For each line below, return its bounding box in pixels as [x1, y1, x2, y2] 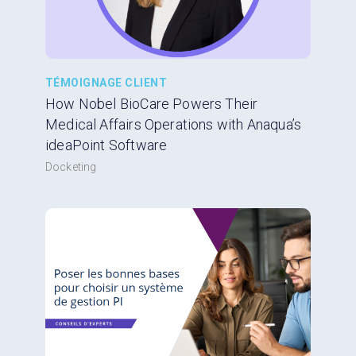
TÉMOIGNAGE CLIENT [45, 76, 168, 90]
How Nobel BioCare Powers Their [45, 95, 258, 113]
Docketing [45, 161, 97, 174]
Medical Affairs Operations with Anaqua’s [45, 116, 302, 133]
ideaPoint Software [45, 137, 168, 154]
